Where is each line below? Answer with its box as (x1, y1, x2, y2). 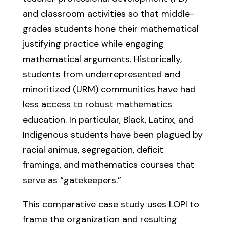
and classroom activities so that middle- (22, 8, 194, 20)
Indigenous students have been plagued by (22, 129, 203, 141)
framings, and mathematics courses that (22, 159, 194, 171)
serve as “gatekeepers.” (22, 174, 124, 186)
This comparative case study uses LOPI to (22, 198, 199, 210)
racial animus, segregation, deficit (22, 144, 163, 156)
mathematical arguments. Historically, (22, 53, 182, 65)
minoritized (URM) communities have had (22, 83, 196, 95)
